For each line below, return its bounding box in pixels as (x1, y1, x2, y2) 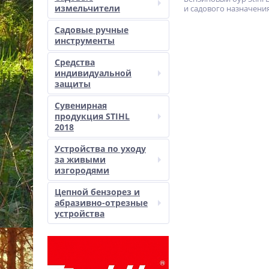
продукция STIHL (55, 110, 130, 122)
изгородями (55, 165, 109, 176)
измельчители (55, 2, 120, 14)
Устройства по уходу (55, 143, 146, 154)
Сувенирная (55, 100, 107, 111)
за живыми (55, 154, 106, 165)
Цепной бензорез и (55, 186, 140, 198)
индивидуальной (55, 67, 131, 79)
